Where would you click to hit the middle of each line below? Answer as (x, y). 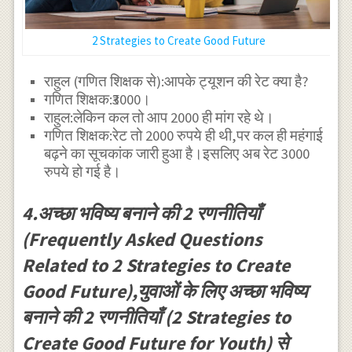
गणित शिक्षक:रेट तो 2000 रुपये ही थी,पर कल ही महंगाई (184, 136)
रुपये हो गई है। (83, 172)
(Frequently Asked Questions (142, 240)
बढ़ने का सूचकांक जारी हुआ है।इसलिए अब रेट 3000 (177, 154)
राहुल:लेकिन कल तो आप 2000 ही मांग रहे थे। (159, 118)
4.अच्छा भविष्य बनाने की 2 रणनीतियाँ (141, 214)
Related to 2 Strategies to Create (156, 266)
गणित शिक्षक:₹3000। (98, 100)
